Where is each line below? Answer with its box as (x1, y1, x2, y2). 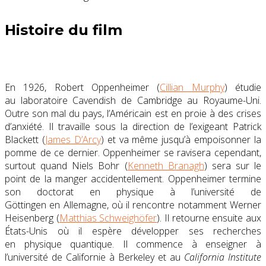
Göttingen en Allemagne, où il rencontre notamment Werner (5, 198, 261, 211)
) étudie (224, 80, 262, 94)
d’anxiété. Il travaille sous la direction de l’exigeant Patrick (5, 119, 261, 133)
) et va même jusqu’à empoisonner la (100, 132, 261, 146)
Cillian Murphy (160, 80, 224, 94)
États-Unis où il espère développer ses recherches (5, 224, 261, 237)
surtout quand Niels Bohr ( (5, 159, 128, 172)
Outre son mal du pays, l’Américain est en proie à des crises (5, 106, 261, 120)
